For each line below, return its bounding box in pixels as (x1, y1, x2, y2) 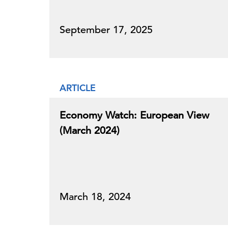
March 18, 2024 (60, 190, 131, 203)
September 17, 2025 (60, 23, 153, 36)
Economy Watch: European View (60, 109, 209, 122)
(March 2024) (60, 124, 120, 137)
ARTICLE (60, 82, 96, 94)
